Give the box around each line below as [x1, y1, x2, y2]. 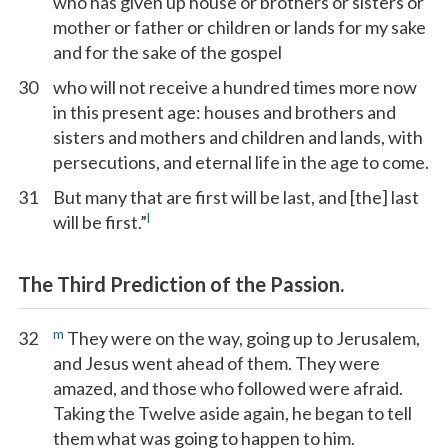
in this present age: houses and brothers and [53, 101, 396, 123]
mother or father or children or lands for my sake [53, 16, 426, 38]
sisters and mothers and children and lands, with [53, 126, 423, 148]
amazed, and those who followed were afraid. [53, 377, 403, 399]
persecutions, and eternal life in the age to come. [53, 151, 429, 173]
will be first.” [53, 211, 147, 233]
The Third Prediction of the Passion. [18, 272, 344, 296]
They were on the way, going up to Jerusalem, [64, 327, 420, 349]
